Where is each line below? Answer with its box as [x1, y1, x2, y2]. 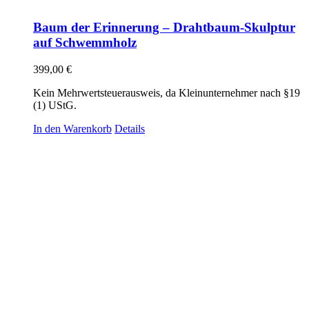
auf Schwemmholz [33, 35, 137, 50]
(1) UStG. [33, 99, 77, 112]
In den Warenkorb [33, 123, 112, 135]
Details [114, 123, 145, 135]
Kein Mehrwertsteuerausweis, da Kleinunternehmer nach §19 [33, 87, 300, 99]
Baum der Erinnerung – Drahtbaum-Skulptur [33, 20, 295, 35]
